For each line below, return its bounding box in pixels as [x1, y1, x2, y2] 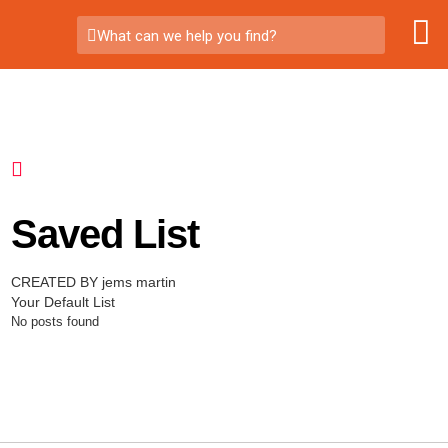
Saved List [10, 212, 199, 256]
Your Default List [10, 294, 115, 310]
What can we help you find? [96, 26, 277, 45]
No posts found [10, 314, 99, 329]
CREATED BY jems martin [10, 274, 176, 290]
